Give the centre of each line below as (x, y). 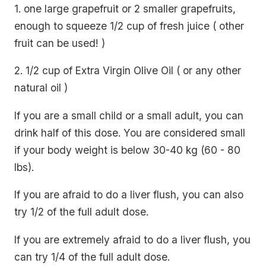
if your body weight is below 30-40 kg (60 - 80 (127, 150)
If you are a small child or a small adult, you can (129, 115)
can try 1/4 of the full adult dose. (92, 256)
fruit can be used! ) (60, 43)
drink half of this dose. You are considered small (130, 132)
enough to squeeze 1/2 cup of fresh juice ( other (129, 26)
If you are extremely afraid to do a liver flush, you (132, 239)
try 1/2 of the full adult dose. (81, 212)
